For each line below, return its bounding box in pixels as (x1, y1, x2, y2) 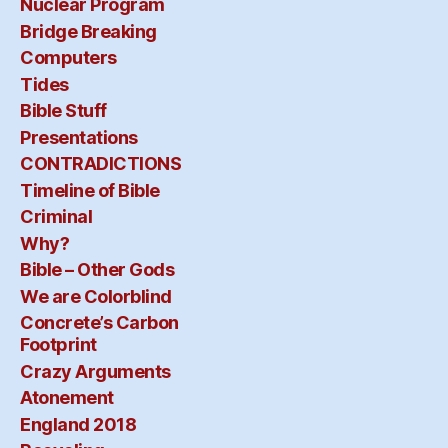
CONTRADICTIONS (20, 153, 182, 175)
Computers (20, 47, 117, 69)
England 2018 (20, 413, 137, 435)
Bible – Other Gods (20, 259, 175, 281)
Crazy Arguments (20, 360, 171, 382)
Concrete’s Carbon (20, 312, 179, 334)
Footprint (20, 334, 97, 356)
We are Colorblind (20, 285, 172, 307)
